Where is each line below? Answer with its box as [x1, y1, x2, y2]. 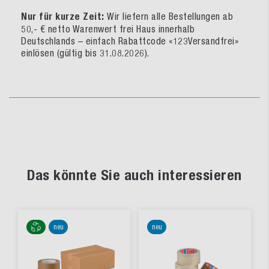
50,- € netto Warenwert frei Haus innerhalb [21, 23, 195, 34]
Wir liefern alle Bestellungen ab [107, 10, 233, 22]
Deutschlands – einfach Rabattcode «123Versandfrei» [21, 35, 238, 46]
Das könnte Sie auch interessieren [27, 166, 242, 184]
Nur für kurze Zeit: [21, 10, 107, 22]
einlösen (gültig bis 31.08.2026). [21, 47, 151, 58]
